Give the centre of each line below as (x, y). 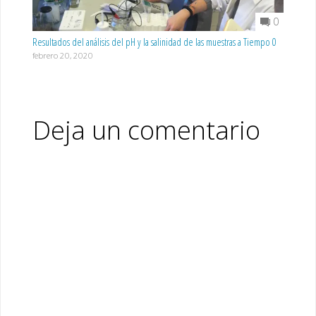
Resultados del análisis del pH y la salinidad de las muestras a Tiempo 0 (154, 42)
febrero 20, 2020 (62, 55)
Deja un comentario (146, 130)
